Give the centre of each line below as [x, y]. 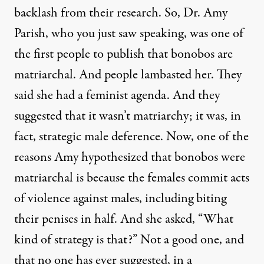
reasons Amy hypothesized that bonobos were [130, 157]
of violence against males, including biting [120, 198]
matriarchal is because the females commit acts [132, 178]
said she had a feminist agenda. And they [117, 95]
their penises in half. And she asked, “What [124, 219]
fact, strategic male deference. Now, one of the [131, 136]
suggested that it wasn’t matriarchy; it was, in [128, 116]
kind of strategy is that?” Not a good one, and [129, 240]
